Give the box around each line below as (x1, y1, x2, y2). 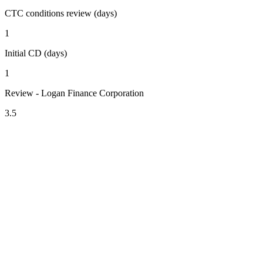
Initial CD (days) (5, 48, 67, 58)
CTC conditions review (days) (5, 8, 117, 18)
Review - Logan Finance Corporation (5, 87, 144, 98)
